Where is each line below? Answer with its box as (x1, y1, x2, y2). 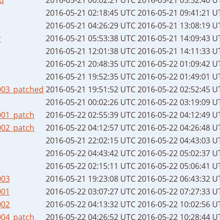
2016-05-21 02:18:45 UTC (46, 7, 136, 18)
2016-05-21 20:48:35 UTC (46, 58, 136, 69)
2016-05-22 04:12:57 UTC (46, 122, 136, 133)
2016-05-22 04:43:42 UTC (46, 147, 136, 159)
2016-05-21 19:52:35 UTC (46, 71, 136, 82)
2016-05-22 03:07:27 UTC (46, 186, 136, 197)
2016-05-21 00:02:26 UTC (46, 96, 136, 108)
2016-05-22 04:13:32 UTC (46, 198, 136, 210)
